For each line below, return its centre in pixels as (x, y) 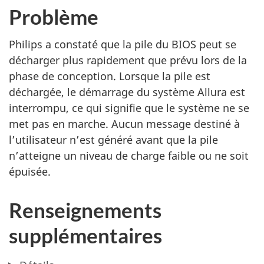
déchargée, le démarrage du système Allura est (127, 92)
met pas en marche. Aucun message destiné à (124, 123)
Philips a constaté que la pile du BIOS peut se (123, 44)
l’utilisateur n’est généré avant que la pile (113, 139)
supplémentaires (85, 235)
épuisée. (30, 171)
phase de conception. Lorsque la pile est (110, 76)
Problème (54, 16)
